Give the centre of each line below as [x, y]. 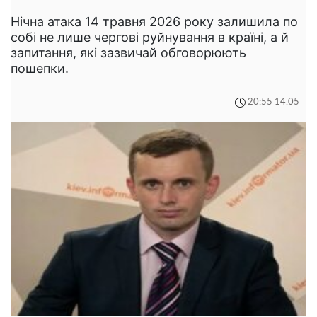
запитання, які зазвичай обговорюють [128, 52]
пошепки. [40, 68]
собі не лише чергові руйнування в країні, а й [150, 37]
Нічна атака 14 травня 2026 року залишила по [154, 21]
